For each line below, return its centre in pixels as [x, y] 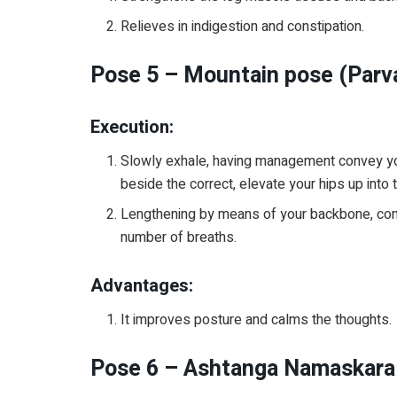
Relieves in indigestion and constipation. [243, 26]
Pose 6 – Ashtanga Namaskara [243, 369]
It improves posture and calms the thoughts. [257, 319]
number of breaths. [179, 238]
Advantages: [142, 285]
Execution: [132, 128]
